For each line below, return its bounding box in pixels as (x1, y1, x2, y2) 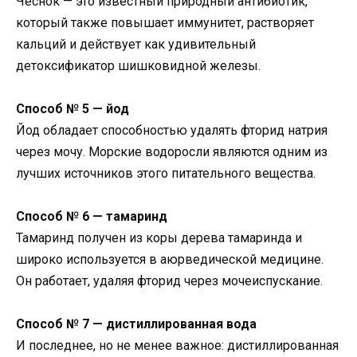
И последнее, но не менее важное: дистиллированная (16, 338, 339, 354)
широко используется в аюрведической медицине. (16, 252, 324, 268)
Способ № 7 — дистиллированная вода (16, 316, 257, 332)
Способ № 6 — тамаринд (16, 209, 167, 225)
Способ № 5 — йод (16, 100, 129, 116)
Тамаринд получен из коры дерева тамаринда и (16, 230, 302, 246)
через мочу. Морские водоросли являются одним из (16, 143, 328, 159)
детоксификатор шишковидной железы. (16, 57, 261, 73)
